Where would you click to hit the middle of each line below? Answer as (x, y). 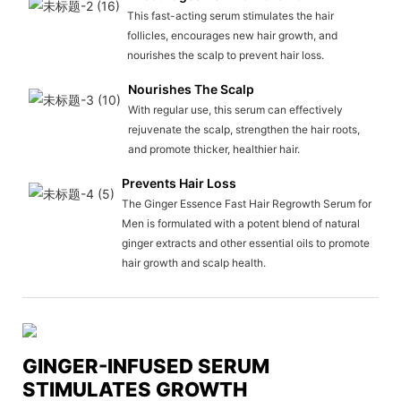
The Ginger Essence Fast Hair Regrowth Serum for (246, 204)
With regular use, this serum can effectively (235, 110)
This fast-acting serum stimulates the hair (230, 16)
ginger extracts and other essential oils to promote (245, 243)
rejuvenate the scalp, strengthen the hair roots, (243, 130)
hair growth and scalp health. (193, 263)
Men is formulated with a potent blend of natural (240, 224)
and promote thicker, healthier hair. (213, 149)
